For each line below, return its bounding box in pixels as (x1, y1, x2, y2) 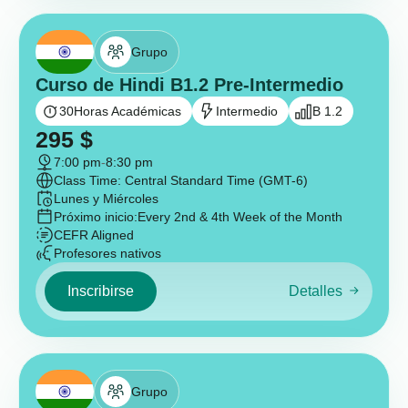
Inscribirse (67, 283, 134, 299)
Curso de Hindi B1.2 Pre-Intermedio (36, 75, 343, 95)
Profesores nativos (54, 246, 161, 260)
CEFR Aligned (54, 228, 134, 242)
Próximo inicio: (54, 209, 138, 224)
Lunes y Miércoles (54, 191, 158, 206)
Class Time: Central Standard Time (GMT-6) (54, 173, 308, 188)
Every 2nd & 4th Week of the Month (138, 209, 342, 224)
